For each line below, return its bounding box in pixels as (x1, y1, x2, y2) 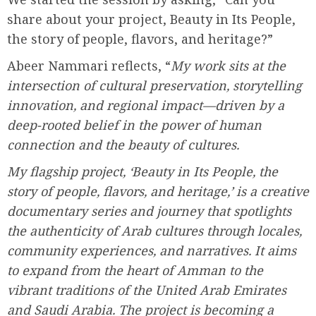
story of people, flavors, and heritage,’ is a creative (7, 182, 309, 200)
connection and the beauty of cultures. (7, 135, 239, 153)
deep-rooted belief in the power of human (7, 116, 262, 133)
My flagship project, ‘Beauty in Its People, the (7, 162, 278, 180)
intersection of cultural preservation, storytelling (7, 76, 302, 94)
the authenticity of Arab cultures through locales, (7, 221, 302, 239)
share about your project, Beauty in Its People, (7, 10, 296, 28)
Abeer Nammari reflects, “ (7, 56, 171, 74)
